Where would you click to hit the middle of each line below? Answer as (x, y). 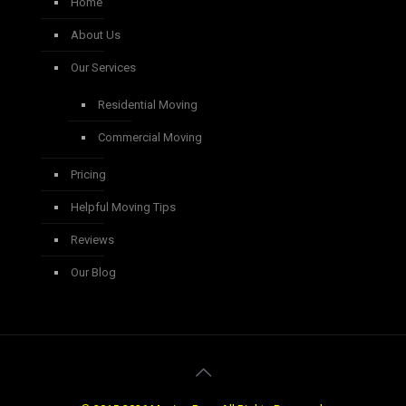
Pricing (88, 174)
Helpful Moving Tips (123, 207)
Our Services (103, 67)
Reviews (92, 239)
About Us (96, 34)
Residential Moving (148, 104)
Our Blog (93, 272)
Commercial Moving (150, 137)
